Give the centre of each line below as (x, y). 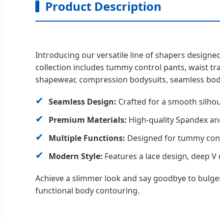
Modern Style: (76, 156)
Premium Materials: (88, 120)
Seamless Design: (82, 101)
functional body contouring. (87, 190)
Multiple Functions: (87, 138)
